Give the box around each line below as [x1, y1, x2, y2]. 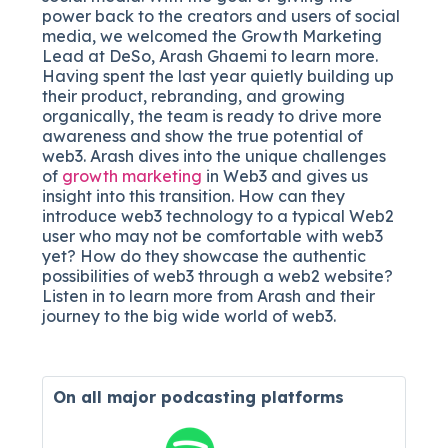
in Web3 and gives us [202, 165, 369, 186]
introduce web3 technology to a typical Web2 [42, 205, 395, 226]
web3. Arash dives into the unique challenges [42, 145, 387, 166]
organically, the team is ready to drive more [42, 105, 383, 126]
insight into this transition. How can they [42, 185, 346, 206]
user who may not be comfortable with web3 [42, 225, 384, 246]
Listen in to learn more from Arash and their [42, 285, 376, 306]
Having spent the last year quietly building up [42, 65, 395, 86]
